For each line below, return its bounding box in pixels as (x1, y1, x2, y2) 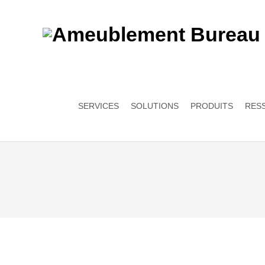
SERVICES (78, 101, 119, 111)
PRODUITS (190, 101, 233, 111)
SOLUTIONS (131, 101, 179, 111)
